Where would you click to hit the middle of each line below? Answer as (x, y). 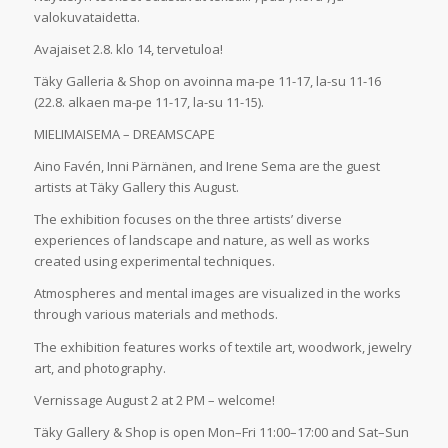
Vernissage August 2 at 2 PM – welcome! (154, 399)
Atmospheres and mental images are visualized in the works (217, 293)
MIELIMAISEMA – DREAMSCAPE (124, 134)
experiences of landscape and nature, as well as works (201, 240)
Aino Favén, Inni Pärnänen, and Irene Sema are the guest (206, 166)
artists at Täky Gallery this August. (136, 187)
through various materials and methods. (155, 314)
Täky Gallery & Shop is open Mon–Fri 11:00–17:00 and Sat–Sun (221, 431)
